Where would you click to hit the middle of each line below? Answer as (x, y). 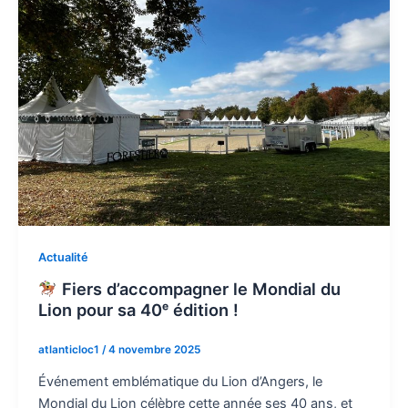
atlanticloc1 (70, 349)
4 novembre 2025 (154, 349)
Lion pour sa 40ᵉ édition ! (138, 309)
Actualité (63, 258)
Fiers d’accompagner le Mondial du (199, 288)
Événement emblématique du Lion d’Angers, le (180, 381)
